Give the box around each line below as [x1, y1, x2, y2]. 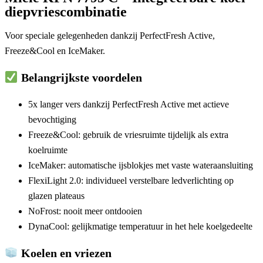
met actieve [185, 99, 229, 110]
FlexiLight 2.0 [28, 176, 81, 186]
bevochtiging [28, 114, 76, 125]
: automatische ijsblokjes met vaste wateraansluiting [63, 160, 253, 171]
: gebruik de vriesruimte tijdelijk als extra [78, 130, 228, 140]
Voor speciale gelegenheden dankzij [5, 31, 140, 41]
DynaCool [28, 221, 67, 232]
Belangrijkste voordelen [18, 71, 142, 85]
